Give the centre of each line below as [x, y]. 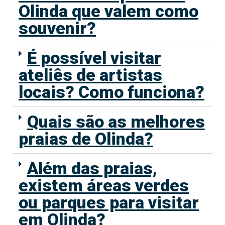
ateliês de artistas [90, 75]
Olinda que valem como [108, 11]
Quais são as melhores [116, 122]
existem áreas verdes [104, 186]
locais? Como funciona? [111, 92]
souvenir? [57, 28]
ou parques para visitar [109, 203]
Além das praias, [92, 168]
